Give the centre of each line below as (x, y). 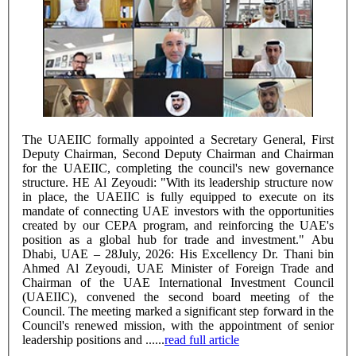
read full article (202, 339)
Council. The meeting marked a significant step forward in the (178, 311)
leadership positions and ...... (93, 339)
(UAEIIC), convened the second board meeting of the (178, 296)
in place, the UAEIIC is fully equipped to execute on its (178, 196)
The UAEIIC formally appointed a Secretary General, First (178, 139)
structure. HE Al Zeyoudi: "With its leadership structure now (47, 182)
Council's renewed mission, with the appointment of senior (178, 325)
